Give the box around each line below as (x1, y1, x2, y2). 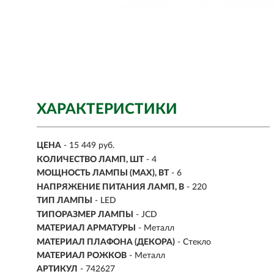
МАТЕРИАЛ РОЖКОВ (37, 251, 127, 260)
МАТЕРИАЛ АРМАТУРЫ (37, 224, 136, 233)
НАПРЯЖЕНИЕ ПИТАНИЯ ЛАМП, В (37, 182, 184, 191)
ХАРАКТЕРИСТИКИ (37, 102, 177, 117)
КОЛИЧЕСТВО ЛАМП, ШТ (37, 155, 144, 164)
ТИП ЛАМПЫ (37, 196, 92, 206)
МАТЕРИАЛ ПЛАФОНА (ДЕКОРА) (37, 237, 175, 246)
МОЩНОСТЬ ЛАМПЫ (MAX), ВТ (37, 169, 169, 178)
